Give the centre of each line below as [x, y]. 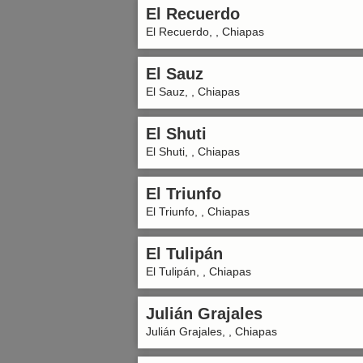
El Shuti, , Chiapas [193, 152]
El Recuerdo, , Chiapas [205, 32]
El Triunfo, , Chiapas [198, 211]
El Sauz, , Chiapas [193, 92]
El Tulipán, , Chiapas [199, 271]
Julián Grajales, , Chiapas [211, 331]
